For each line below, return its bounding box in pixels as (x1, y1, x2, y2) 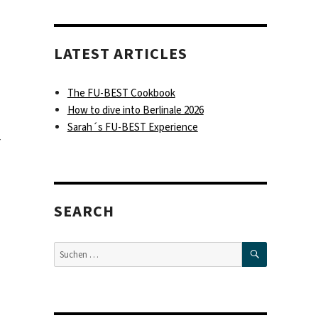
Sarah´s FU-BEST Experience (67, 120, 198, 135)
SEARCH (54, 200, 115, 221)
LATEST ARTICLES (54, 43, 188, 65)
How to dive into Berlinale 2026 (67, 103, 204, 118)
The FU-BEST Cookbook (67, 86, 175, 101)
